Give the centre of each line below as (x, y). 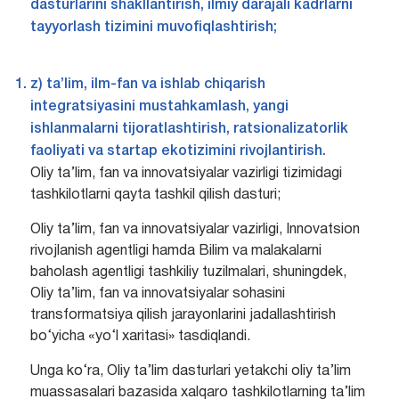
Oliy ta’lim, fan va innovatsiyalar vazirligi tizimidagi (186, 174)
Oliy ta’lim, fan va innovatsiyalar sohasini (157, 294)
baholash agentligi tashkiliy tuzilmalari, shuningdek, (188, 273)
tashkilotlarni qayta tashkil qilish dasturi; (155, 195)
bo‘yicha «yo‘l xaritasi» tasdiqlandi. (140, 337)
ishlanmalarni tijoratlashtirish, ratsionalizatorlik (189, 130)
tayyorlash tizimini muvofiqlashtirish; (153, 28)
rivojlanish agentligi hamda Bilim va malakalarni (175, 252)
